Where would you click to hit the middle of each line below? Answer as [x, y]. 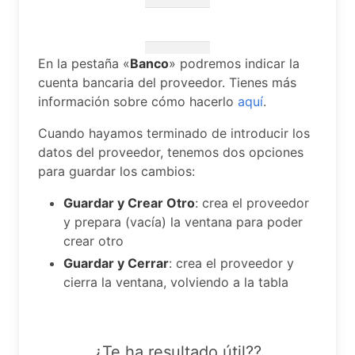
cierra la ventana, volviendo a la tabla [176, 282]
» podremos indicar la [234, 63]
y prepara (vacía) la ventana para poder [183, 222]
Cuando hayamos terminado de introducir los [174, 133]
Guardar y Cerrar [116, 263]
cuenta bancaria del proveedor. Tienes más [167, 82]
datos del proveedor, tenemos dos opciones [171, 152]
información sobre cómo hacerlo [138, 101]
